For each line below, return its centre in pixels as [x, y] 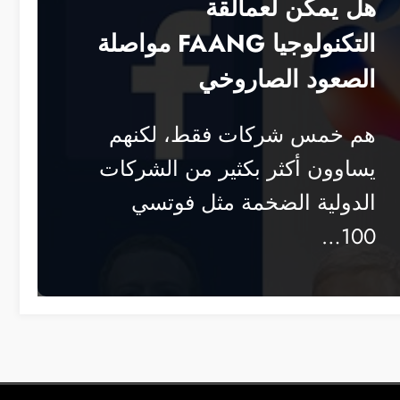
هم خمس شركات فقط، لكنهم [242, 135]
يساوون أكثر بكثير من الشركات [237, 169]
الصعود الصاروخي [287, 79]
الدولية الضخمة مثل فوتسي [254, 203]
